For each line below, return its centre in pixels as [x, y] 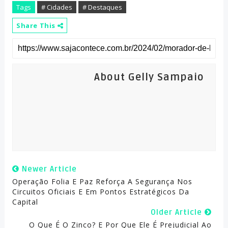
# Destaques [102, 7]
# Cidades [56, 7]
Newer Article [48, 169]
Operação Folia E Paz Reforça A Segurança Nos [102, 181]
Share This [37, 25]
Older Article [178, 212]
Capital [25, 202]
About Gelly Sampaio [149, 77]
